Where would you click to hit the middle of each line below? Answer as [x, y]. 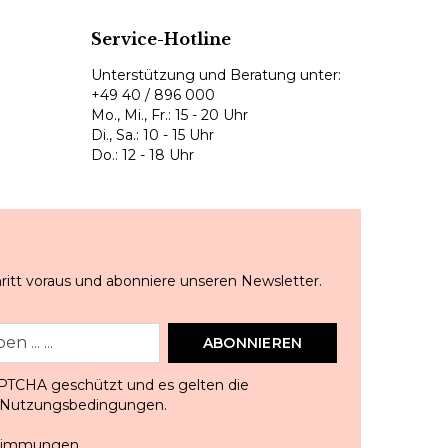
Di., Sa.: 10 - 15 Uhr [152, 135]
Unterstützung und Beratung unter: [216, 75]
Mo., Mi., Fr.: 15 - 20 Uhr [169, 115]
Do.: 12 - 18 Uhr [142, 155]
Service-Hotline [161, 39]
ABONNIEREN [252, 343]
